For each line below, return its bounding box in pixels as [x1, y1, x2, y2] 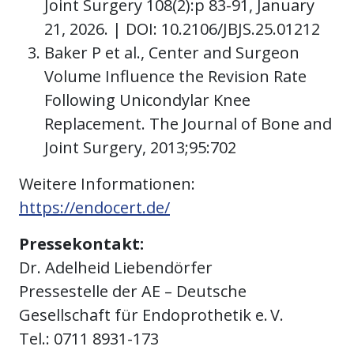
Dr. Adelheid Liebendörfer [19, 257, 213, 279]
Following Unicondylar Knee [44, 89, 250, 111]
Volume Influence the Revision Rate [44, 66, 307, 88]
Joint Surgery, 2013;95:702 [44, 137, 236, 159]
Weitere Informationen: [19, 173, 195, 195]
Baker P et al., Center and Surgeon [44, 42, 299, 64]
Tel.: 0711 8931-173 [19, 328, 159, 350]
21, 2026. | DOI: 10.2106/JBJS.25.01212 [44, 18, 320, 40]
